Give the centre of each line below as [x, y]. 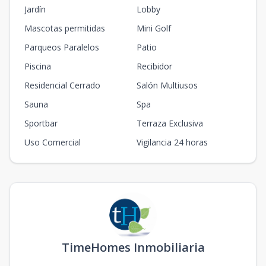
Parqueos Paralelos [62, 47]
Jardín [35, 9]
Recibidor [154, 66]
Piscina [38, 66]
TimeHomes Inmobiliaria [133, 247]
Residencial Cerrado [62, 85]
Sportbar [41, 123]
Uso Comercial [53, 142]
